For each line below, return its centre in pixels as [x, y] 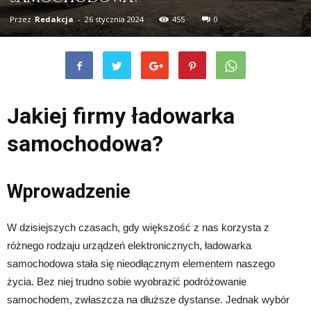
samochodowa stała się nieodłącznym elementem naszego [141, 263]
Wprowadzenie [69, 191]
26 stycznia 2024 [114, 19]
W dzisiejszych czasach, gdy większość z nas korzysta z [138, 227]
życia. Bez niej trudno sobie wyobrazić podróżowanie [127, 281]
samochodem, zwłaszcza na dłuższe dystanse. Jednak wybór [148, 299]
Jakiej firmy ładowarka [121, 116]
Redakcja [54, 19]
